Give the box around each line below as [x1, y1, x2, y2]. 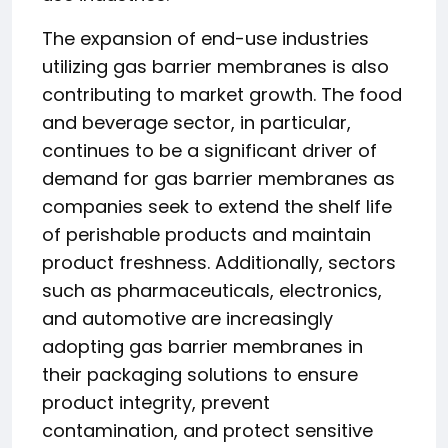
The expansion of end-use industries [42, 26, 369, 51]
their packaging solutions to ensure [42, 362, 358, 387]
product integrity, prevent [42, 390, 270, 415]
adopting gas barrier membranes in [42, 334, 363, 359]
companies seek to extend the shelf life [42, 194, 392, 219]
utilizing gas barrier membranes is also [42, 54, 389, 79]
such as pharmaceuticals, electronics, [42, 278, 382, 303]
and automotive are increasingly [42, 306, 333, 331]
